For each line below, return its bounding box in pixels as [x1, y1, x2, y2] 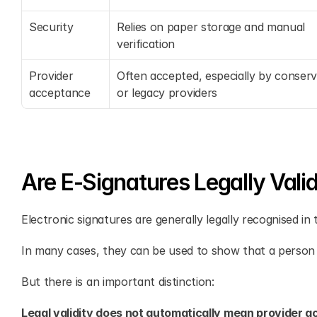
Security [29, 20, 74, 34]
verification [117, 37, 175, 51]
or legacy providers [117, 86, 217, 100]
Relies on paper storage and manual [117, 20, 306, 34]
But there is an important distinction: [21, 275, 214, 289]
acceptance [29, 86, 91, 100]
